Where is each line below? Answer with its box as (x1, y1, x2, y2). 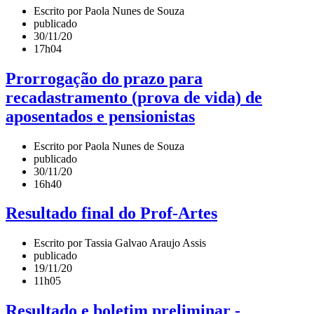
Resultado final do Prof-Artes (6, 204, 217, 223)
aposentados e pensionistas (6, 107, 195, 125)
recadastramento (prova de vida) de (6, 88, 262, 107)
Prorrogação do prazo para (6, 69, 203, 88)
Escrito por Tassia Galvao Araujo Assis (34, 237, 206, 250)
